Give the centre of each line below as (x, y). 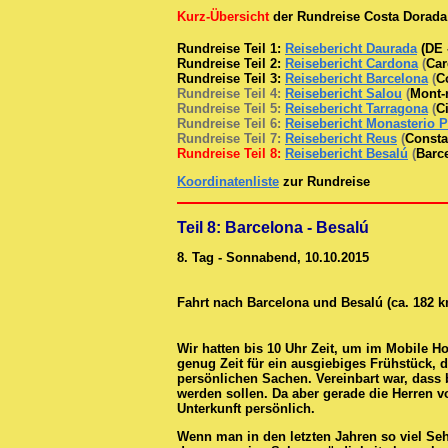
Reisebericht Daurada (351, 48)
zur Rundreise (324, 181)
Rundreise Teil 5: (229, 108)
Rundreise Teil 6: (229, 123)
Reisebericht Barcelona (356, 78)
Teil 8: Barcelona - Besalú (273, 227)
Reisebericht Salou (343, 93)
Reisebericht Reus (341, 138)
